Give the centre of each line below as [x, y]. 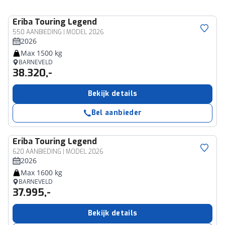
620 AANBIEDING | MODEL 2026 [58, 152]
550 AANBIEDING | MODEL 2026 [58, 32]
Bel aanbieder [117, 113]
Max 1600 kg [41, 173]
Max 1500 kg [41, 53]
